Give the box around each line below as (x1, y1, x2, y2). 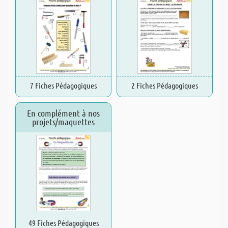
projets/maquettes (32, 116, 95, 127)
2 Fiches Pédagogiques (131, 80, 198, 90)
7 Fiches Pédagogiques (30, 80, 97, 90)
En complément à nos (27, 107, 100, 119)
